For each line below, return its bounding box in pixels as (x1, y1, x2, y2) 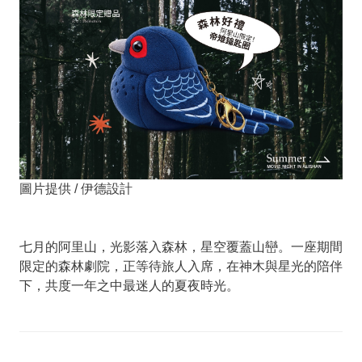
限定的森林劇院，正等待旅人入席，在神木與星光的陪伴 (19, 259, 343, 273)
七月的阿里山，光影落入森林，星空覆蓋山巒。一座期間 (19, 239, 343, 254)
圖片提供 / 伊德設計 (19, 181, 133, 196)
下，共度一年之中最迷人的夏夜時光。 (19, 278, 239, 293)
